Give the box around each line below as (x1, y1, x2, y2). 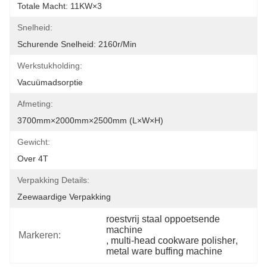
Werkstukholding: (17, 61, 82, 70)
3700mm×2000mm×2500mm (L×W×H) (17, 116, 163, 125)
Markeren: (18, 230, 61, 240)
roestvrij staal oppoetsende (106, 214, 221, 224)
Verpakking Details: (17, 175, 89, 185)
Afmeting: (17, 99, 53, 108)
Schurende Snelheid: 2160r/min (17, 39, 136, 49)
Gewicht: (17, 137, 50, 147)
